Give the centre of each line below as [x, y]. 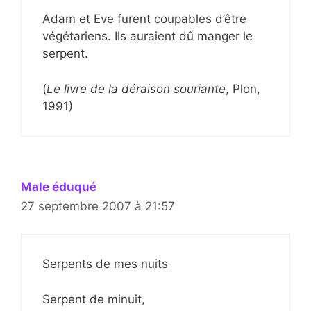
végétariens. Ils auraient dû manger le [148, 36]
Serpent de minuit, [94, 299]
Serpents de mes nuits [105, 264]
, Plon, [243, 89]
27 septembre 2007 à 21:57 [98, 206]
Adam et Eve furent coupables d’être [144, 19]
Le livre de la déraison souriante [136, 89]
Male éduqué [59, 186]
